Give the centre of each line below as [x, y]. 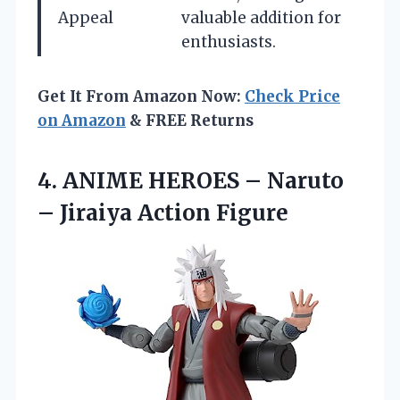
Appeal [86, 18]
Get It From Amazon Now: [141, 97]
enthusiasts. [229, 42]
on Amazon [82, 121]
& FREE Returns [190, 121]
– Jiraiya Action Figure [163, 213]
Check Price [292, 97]
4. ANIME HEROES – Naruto [191, 181]
